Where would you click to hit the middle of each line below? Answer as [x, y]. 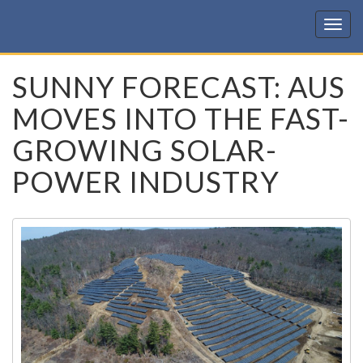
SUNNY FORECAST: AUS [179, 87]
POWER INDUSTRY [146, 181]
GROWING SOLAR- [145, 150]
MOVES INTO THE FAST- [181, 118]
